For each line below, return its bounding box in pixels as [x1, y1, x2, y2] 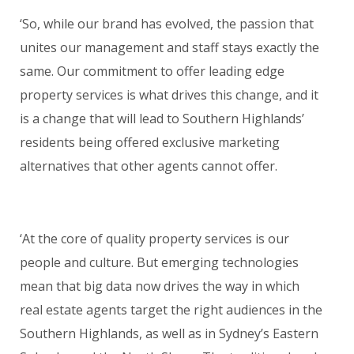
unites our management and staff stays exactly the [20, 38, 319, 56]
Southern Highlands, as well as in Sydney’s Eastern [20, 324, 318, 342]
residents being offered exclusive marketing [20, 133, 280, 151]
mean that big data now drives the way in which [20, 277, 299, 295]
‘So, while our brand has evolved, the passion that [20, 14, 314, 32]
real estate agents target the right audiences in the [20, 300, 322, 318]
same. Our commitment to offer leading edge [20, 62, 284, 80]
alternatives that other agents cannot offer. [20, 156, 277, 175]
